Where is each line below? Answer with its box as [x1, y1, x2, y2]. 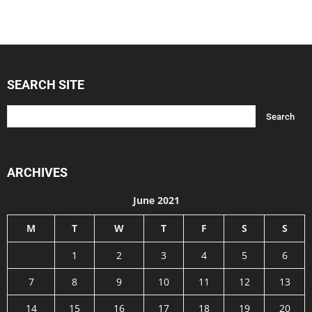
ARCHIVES [7, 165, 68, 180]
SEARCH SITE [7, 77, 84, 93]
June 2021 [132, 194, 180, 208]
